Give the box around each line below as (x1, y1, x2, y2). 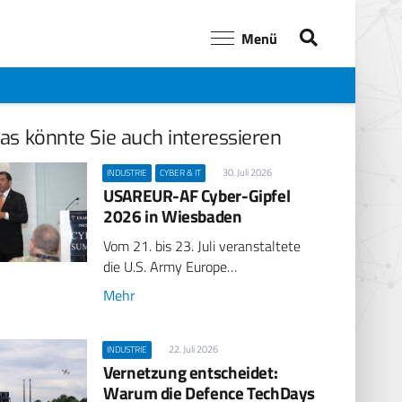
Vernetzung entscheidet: (103, 358, 278, 385)
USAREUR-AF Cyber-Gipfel (103, 181, 291, 208)
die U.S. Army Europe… (103, 256, 238, 278)
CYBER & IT (160, 165, 202, 179)
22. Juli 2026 (168, 341, 218, 356)
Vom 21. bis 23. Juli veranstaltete (103, 235, 301, 258)
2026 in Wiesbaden (103, 202, 242, 229)
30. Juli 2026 (222, 164, 272, 179)
